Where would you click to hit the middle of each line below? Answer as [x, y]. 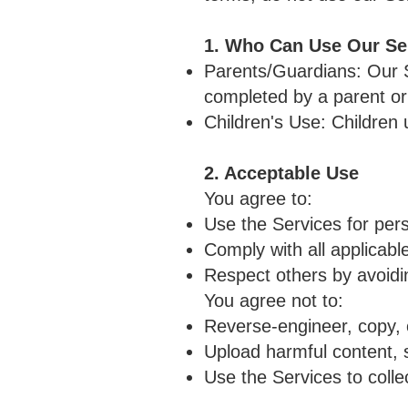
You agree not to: [274, 301]
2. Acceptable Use [281, 173]
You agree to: [258, 199]
